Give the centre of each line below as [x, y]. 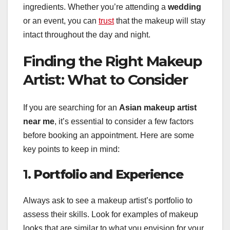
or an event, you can [61, 21]
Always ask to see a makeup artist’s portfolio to [108, 201]
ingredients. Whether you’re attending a [95, 7]
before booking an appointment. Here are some [109, 135]
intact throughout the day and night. [87, 35]
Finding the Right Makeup [112, 61]
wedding [185, 7]
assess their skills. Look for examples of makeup [111, 215]
